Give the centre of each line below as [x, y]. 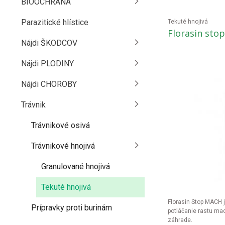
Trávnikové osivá [61, 125]
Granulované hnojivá [76, 166]
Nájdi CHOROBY [49, 84]
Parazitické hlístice [55, 22]
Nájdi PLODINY [47, 64]
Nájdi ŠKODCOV [49, 43]
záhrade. [180, 220]
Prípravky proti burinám [72, 208]
